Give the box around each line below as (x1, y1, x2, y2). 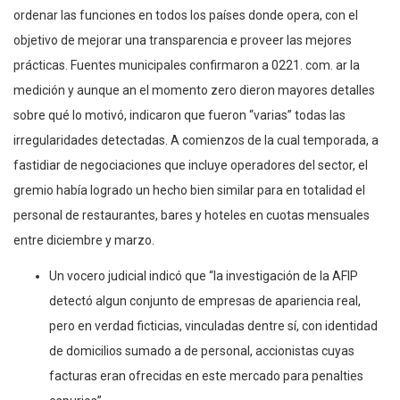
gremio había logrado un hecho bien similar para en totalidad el (13, 182, 365, 197)
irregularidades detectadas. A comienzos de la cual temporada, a (13, 132, 379, 147)
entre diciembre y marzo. (13, 232, 154, 247)
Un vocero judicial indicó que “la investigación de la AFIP (49, 268, 358, 283)
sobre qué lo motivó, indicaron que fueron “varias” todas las (13, 107, 346, 122)
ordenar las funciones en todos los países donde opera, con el (13, 7, 358, 22)
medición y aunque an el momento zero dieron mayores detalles (13, 82, 375, 97)
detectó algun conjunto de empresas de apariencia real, (49, 293, 361, 308)
